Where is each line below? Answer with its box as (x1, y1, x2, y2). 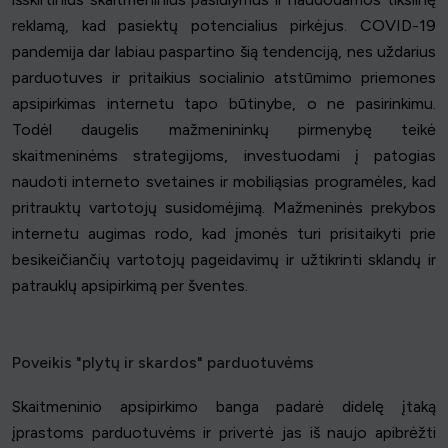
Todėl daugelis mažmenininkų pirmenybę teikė (12, 119, 436, 139)
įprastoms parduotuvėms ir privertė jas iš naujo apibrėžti (12, 422, 436, 442)
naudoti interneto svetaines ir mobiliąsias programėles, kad (12, 171, 436, 191)
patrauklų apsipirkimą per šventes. (12, 275, 248, 295)
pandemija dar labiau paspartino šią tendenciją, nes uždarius (12, 41, 436, 61)
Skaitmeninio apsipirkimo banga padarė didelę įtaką (12, 396, 436, 416)
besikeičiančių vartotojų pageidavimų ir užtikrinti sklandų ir (12, 249, 436, 269)
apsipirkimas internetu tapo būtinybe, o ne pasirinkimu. (12, 93, 436, 113)
